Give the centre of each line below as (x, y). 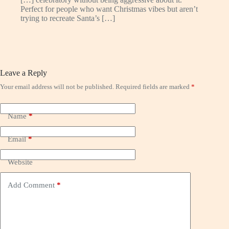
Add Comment (31, 185)
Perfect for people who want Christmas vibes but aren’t (109, 9)
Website (20, 162)
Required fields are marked (153, 87)
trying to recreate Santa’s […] (68, 18)
